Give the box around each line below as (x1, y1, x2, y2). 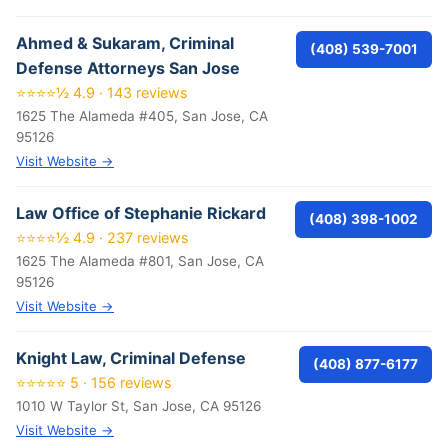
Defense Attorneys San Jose (16, 58, 240, 78)
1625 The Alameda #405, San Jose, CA (16, 108, 268, 124)
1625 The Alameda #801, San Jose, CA (16, 253, 264, 269)
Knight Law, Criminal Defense (16, 348, 246, 368)
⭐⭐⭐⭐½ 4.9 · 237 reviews (16, 229, 189, 246)
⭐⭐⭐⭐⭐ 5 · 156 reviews (16, 374, 172, 391)
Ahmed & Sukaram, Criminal (16, 33, 234, 53)
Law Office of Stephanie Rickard (16, 203, 266, 223)
